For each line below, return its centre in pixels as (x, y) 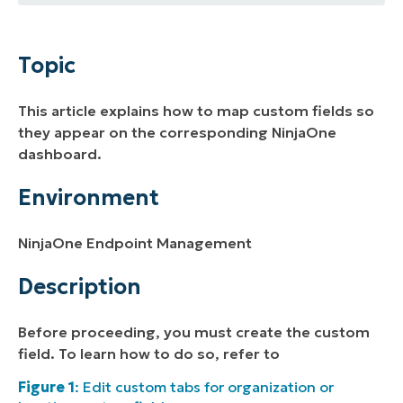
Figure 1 (46, 387)
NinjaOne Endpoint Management (135, 242)
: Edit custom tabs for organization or (204, 387)
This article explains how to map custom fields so (196, 110)
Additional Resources (131, 129)
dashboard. (62, 153)
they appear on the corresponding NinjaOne (177, 132)
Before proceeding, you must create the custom (194, 331)
